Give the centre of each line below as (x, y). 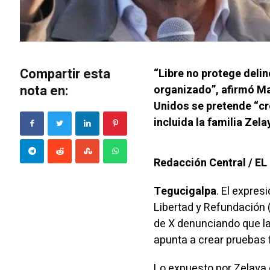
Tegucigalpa (185, 191)
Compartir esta (65, 74)
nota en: (45, 91)
